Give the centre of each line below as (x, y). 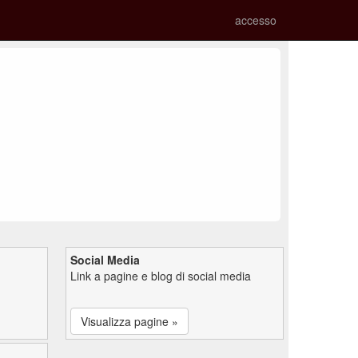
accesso (256, 20)
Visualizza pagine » (129, 321)
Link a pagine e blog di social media (161, 275)
